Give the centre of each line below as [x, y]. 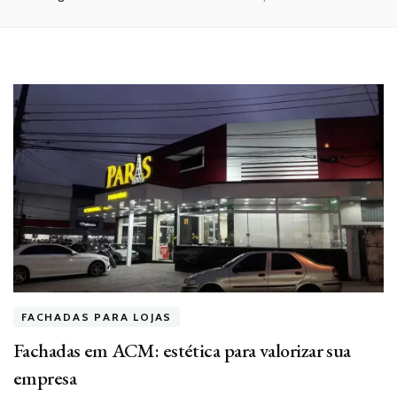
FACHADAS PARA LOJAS [97, 317]
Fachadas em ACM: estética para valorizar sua [182, 351]
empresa [45, 378]
